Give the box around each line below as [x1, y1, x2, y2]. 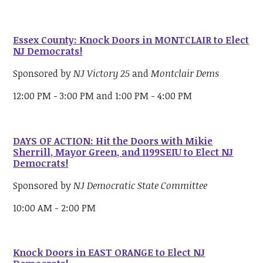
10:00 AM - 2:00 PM [13, 201, 96, 215]
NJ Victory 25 [73, 67, 133, 80]
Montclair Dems [151, 67, 220, 80]
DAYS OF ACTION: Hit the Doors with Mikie [13, 134, 213, 147]
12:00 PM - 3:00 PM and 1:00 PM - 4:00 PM [13, 89, 193, 103]
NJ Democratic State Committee [73, 178, 208, 192]
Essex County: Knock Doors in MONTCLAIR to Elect [13, 33, 249, 46]
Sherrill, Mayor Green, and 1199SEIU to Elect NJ [13, 145, 234, 159]
